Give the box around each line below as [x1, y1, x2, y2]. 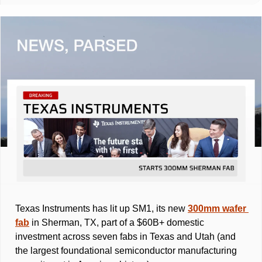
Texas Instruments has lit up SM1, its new [15, 204, 188, 214]
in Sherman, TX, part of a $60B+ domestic [29, 218, 204, 228]
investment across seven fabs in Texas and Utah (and [15, 232, 236, 242]
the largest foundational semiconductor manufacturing [15, 246, 237, 256]
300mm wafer [188, 204, 246, 214]
